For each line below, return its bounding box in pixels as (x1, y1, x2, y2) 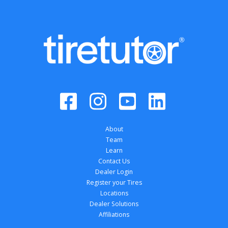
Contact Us (98, 157, 130, 166)
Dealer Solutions (90, 199, 138, 209)
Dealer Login (95, 167, 133, 177)
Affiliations (99, 210, 129, 219)
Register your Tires (86, 178, 142, 187)
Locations (100, 189, 128, 198)
